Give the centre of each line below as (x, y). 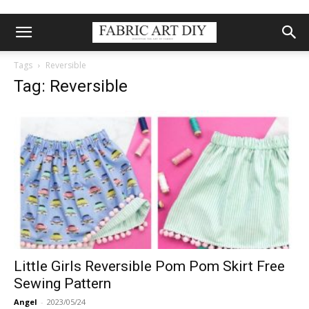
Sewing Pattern (62, 284)
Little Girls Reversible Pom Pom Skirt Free (149, 267)
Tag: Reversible (71, 86)
